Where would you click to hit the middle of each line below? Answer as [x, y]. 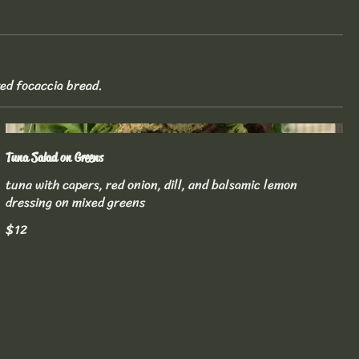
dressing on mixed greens [75, 203]
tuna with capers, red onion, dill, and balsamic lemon [151, 185]
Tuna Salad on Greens [54, 158]
